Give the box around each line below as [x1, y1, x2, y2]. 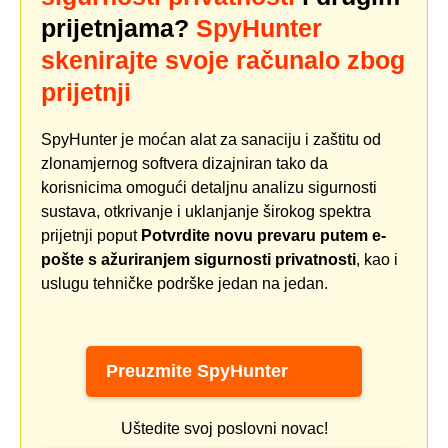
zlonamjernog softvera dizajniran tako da [41, 154, 328, 172]
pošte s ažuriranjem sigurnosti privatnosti [41, 250, 356, 268]
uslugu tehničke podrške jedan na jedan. [41, 274, 328, 292]
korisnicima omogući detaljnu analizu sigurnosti [41, 178, 377, 196]
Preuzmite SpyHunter [106, 360, 288, 381]
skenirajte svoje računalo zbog [41, 45, 405, 74]
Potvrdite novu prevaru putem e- [141, 226, 386, 244]
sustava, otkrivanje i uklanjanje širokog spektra [41, 202, 371, 220]
